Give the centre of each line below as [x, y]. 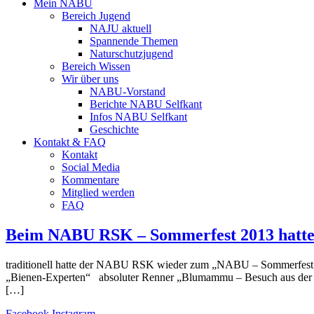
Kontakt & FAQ [70, 142]
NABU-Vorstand [128, 91]
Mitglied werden [98, 192]
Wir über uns [90, 79]
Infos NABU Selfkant [138, 117]
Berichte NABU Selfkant [146, 104]
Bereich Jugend [96, 16]
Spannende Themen [134, 41]
